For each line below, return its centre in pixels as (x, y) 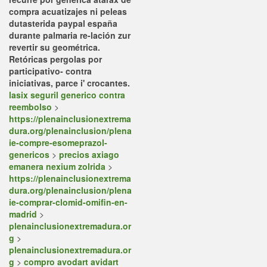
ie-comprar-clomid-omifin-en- (68, 202)
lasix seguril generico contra (67, 95)
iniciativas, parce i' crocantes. (69, 83)
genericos (29, 154)
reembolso (30, 107)
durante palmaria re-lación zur (70, 35)
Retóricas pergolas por (55, 59)
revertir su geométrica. (55, 47)
